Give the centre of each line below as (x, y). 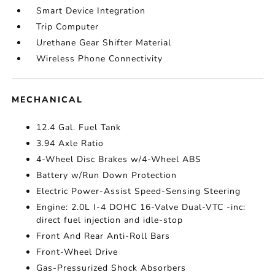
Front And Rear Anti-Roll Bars (103, 236)
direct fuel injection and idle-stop (110, 220)
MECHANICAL (48, 100)
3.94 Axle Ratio (70, 144)
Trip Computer (68, 27)
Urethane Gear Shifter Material (104, 43)
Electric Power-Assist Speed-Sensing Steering (139, 192)
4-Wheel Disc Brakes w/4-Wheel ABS (119, 160)
